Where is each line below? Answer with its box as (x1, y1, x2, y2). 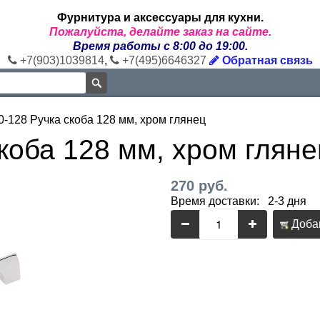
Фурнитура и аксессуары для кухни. (56, 11, 264, 24)
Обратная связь (219, 54, 313, 66)
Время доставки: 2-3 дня (171, 195, 306, 207)
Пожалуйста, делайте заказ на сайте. (49, 26, 271, 38)
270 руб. (171, 178, 228, 194)
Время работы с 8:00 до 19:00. (72, 40, 248, 52)
